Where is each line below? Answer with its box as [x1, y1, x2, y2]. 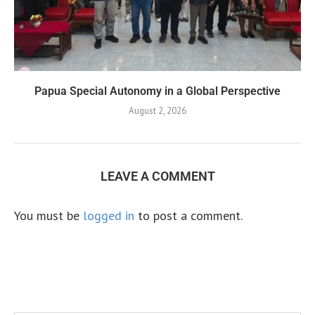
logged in [83, 207, 134, 224]
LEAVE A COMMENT [100, 168, 215, 184]
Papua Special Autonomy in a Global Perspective [34, 84, 281, 98]
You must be [14, 207, 83, 224]
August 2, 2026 [129, 104, 186, 117]
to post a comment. [134, 207, 243, 224]
